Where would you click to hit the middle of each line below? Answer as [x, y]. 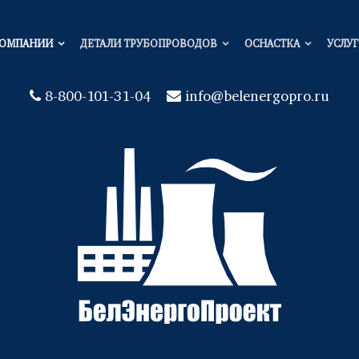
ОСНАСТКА [272, 44]
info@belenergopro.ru [257, 97]
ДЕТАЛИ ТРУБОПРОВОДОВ [148, 44]
